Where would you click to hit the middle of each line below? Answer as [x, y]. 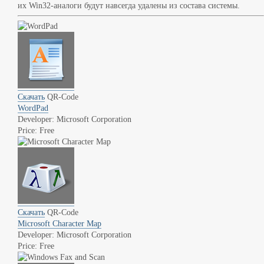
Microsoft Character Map [60, 224]
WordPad [33, 108]
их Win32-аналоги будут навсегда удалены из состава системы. [129, 6]
